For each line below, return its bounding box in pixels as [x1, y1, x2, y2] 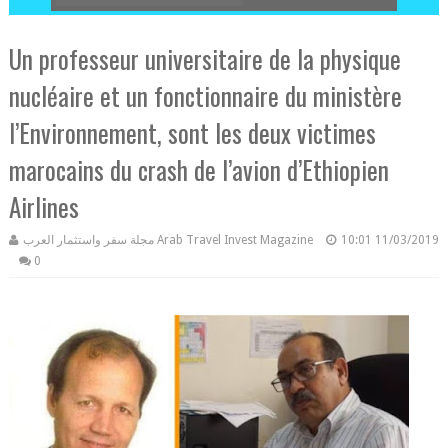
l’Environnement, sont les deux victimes [8, 114, 376, 151]
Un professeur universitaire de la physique [8, 40, 401, 77]
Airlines [8, 188, 79, 225]
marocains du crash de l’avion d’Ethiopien [8, 151, 389, 188]
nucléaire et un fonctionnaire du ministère [8, 77, 402, 114]
